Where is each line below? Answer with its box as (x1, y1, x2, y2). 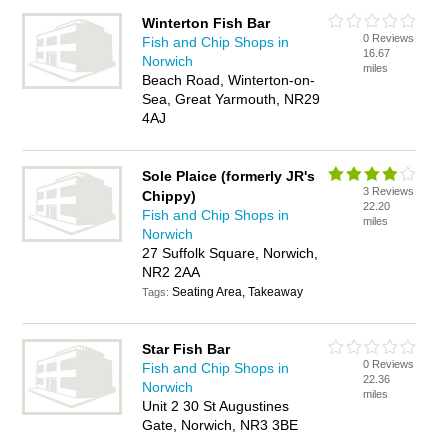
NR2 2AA (142, 264, 201, 280)
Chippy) (142, 188, 197, 204)
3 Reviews (363, 185, 415, 197)
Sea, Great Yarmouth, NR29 (142, 91, 321, 107)
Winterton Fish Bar (142, 15, 271, 31)
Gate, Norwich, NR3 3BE (142, 417, 299, 433)
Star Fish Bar (142, 341, 231, 357)
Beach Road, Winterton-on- (142, 72, 316, 88)
